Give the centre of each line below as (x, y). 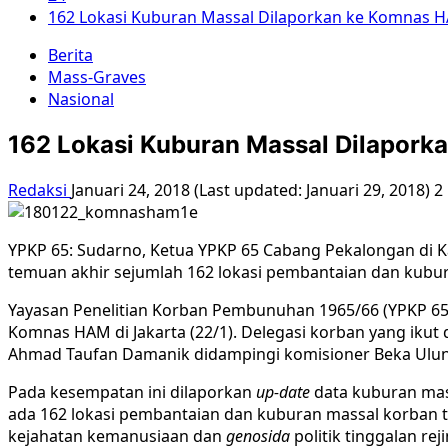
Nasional (81, 99)
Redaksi (39, 189)
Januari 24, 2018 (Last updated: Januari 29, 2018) (252, 189)
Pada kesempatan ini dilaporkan (132, 391)
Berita (70, 55)
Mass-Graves (97, 77)
